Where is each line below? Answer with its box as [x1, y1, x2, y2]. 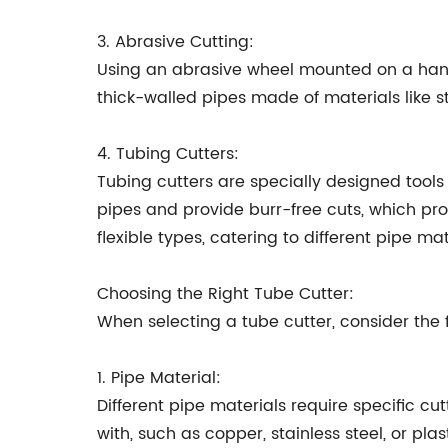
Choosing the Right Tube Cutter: [97, 281, 354, 307]
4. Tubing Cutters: [97, 141, 239, 167]
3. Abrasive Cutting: [97, 29, 254, 55]
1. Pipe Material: [97, 365, 221, 391]
